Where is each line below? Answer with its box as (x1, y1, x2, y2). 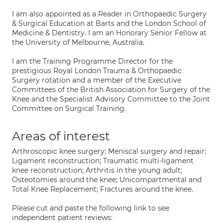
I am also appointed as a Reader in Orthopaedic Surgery (12, 9, 207, 18)
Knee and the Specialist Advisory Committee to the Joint (12, 95, 210, 104)
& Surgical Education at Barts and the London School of (12, 19, 206, 28)
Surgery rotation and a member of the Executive (12, 76, 181, 85)
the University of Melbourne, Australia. (12, 38, 144, 47)
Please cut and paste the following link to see (12, 204, 169, 213)
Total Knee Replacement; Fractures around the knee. (12, 185, 193, 194)
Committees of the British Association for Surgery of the (12, 85, 210, 94)
